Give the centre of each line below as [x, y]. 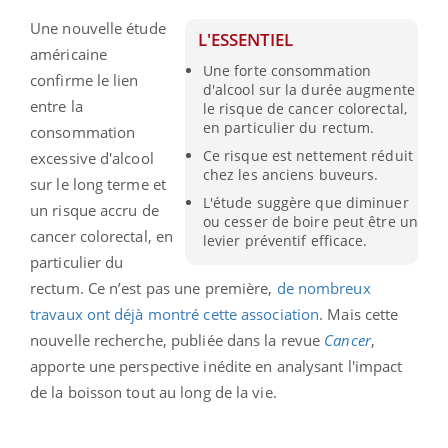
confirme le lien [84, 79]
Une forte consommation [287, 71]
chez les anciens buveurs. [290, 175]
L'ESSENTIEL [246, 39]
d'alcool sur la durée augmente [308, 90]
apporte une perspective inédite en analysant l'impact [216, 365]
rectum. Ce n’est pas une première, [153, 287]
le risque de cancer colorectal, [304, 109]
